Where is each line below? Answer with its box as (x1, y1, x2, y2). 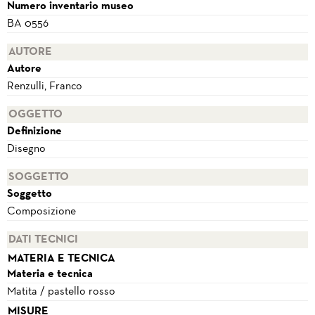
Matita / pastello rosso (7, 287, 115, 297)
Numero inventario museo (7, 1, 134, 11)
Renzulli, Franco (7, 82, 82, 91)
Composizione (7, 207, 76, 217)
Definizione (7, 127, 62, 136)
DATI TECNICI (8, 235, 78, 245)
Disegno (7, 144, 46, 154)
